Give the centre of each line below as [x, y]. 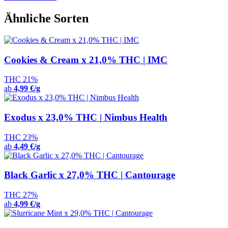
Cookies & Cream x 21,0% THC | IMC [86, 60]
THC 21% [21, 79]
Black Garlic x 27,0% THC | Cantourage [90, 175]
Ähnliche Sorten [46, 18]
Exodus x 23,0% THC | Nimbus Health [86, 118]
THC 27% [21, 195]
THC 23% [21, 137]
